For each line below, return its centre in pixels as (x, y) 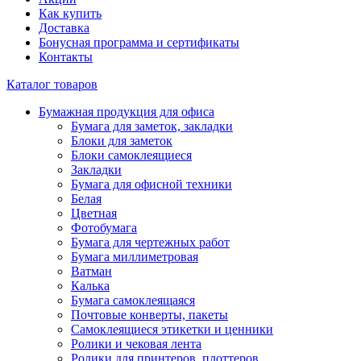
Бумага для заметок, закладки (152, 126)
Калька (90, 286)
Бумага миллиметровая (135, 257)
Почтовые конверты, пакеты (149, 315)
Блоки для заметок (122, 141)
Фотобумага (104, 228)
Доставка (64, 28)
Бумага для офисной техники (151, 184)
